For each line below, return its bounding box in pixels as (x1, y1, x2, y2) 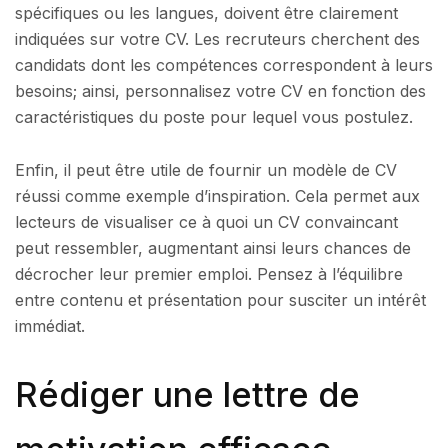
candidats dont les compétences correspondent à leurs (15, 54, 433, 75)
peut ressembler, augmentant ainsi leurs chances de (15, 238, 411, 259)
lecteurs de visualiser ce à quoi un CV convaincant (15, 212, 398, 233)
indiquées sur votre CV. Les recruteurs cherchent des (15, 28, 420, 49)
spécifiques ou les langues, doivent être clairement (15, 2, 398, 23)
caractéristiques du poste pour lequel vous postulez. (15, 106, 413, 127)
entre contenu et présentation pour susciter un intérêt (15, 290, 426, 311)
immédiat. (15, 316, 85, 337)
